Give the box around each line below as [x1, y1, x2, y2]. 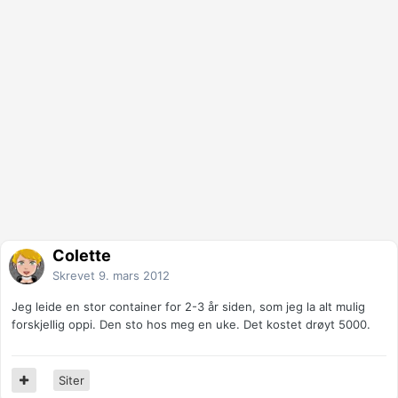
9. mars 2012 [99, 268, 170, 283]
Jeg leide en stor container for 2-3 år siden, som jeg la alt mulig [12, 299, 365, 314]
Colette [52, 246, 111, 266]
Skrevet [52, 268, 99, 283]
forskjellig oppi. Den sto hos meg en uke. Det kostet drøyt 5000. [12, 317, 370, 332]
